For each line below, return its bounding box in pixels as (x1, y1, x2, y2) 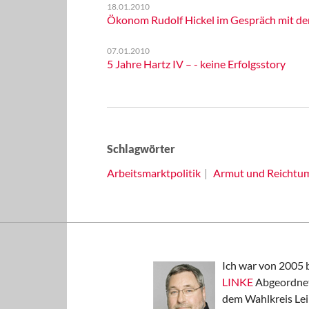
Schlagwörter (106, 142, 175, 155)
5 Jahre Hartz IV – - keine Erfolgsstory (106, 57, 286, 70)
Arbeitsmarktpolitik (106, 166, 201, 179)
